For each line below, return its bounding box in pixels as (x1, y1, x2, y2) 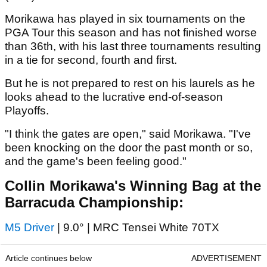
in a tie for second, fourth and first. (5, 54, 180, 67)
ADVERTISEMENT (191, 253, 262, 263)
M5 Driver (5, 221, 54, 234)
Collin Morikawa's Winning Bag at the (5, 178, 261, 194)
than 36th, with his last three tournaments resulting (5, 40, 261, 53)
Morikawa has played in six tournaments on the (5, 13, 246, 26)
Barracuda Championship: (5, 194, 184, 211)
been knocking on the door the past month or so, (5, 141, 253, 154)
